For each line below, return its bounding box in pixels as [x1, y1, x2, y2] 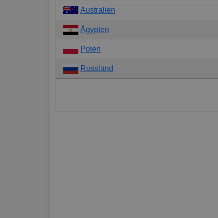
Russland [80, 64, 113, 73]
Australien [80, 5, 115, 14]
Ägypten [80, 25, 109, 34]
